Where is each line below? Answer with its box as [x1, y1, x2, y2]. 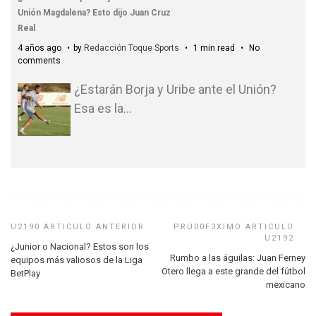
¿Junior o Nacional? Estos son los [11, 241, 149, 252]
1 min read [191, 43, 237, 53]
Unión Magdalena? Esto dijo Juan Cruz [18, 8, 171, 18]
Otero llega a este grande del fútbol [162, 265, 305, 276]
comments [18, 56, 61, 66]
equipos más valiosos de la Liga [11, 254, 142, 265]
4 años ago [18, 43, 63, 53]
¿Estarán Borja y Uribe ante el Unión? [74, 82, 276, 97]
